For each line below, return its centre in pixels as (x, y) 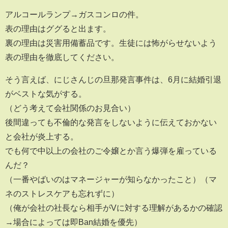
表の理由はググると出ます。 (58, 29)
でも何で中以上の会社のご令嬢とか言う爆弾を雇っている (111, 151)
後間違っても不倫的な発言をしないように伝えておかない (111, 122)
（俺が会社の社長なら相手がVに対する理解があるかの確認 (114, 208)
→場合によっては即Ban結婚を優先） (74, 222)
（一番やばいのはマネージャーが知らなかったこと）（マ (111, 179)
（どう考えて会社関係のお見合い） (70, 108)
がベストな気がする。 (46, 94)
